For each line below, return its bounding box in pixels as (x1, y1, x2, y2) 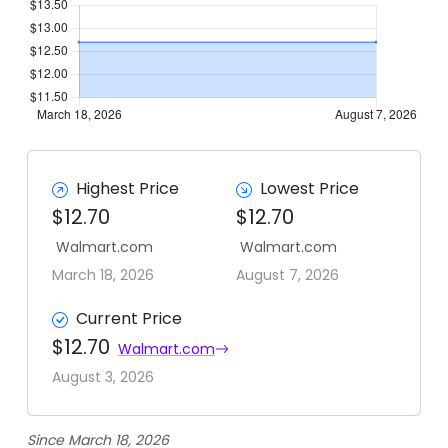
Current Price (76, 307, 182, 330)
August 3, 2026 (52, 367, 154, 387)
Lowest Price (260, 177, 359, 200)
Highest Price (76, 177, 179, 200)
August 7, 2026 (236, 265, 339, 285)
